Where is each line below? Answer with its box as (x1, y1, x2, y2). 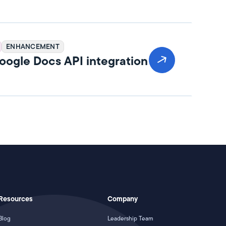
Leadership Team (107, 214, 154, 222)
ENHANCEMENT (6, 41, 60, 51)
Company (107, 193, 138, 204)
